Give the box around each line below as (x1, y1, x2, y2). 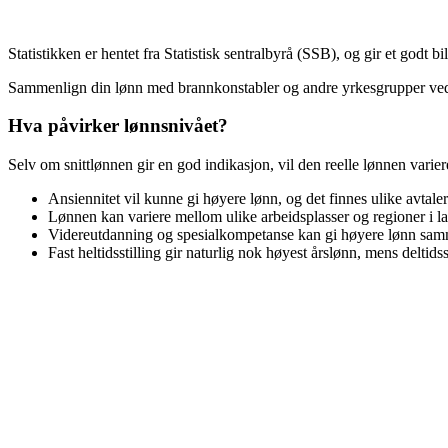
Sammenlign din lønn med (8, 78, 178, 96)
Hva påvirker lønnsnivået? (8, 115, 228, 137)
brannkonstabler (178, 78, 279, 96)
